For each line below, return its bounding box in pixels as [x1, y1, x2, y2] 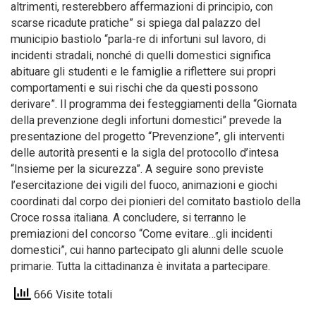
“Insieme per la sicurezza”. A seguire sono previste [11, 162, 264, 176]
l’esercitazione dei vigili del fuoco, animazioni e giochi [11, 178, 277, 192]
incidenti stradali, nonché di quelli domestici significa [11, 49, 271, 62]
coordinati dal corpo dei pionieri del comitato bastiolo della [11, 195, 300, 208]
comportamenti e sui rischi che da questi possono [11, 81, 258, 95]
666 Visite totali [31, 288, 112, 302]
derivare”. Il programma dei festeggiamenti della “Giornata [11, 97, 297, 111]
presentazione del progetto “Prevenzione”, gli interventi [11, 130, 284, 143]
